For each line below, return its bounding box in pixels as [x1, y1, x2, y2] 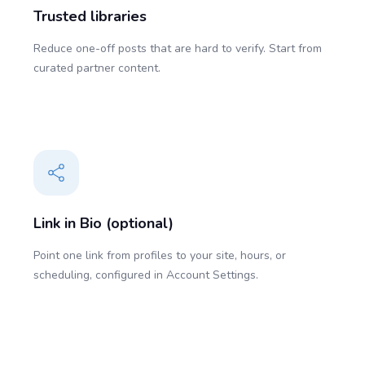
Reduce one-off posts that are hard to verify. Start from [33, 40, 322, 56]
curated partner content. [33, 59, 161, 76]
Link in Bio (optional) [33, 213, 174, 233]
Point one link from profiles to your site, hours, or [33, 247, 286, 263]
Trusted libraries [33, 6, 147, 26]
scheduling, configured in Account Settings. [33, 266, 258, 283]
